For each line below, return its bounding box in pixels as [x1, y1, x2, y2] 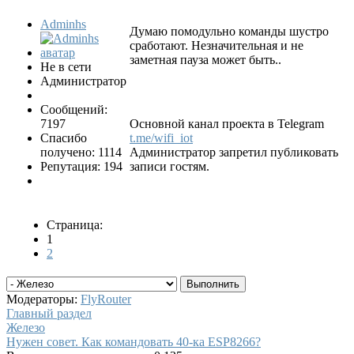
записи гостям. [130, 160, 209, 174]
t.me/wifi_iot [130, 131, 193, 145]
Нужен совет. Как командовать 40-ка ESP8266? [6, 335, 261, 349]
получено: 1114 [40, 145, 122, 160]
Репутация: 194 [40, 160, 122, 174]
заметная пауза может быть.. [130, 53, 281, 67]
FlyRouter [81, 292, 131, 307]
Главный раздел [6, 307, 92, 321]
